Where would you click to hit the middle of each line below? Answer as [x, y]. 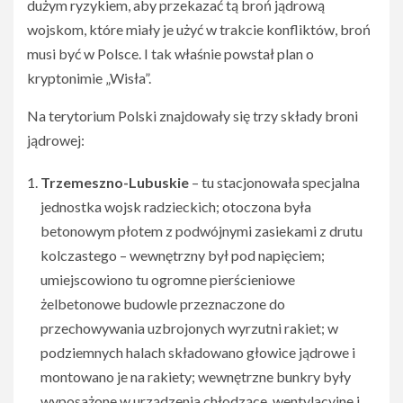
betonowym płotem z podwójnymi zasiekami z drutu [201, 231]
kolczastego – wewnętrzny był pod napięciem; [183, 255]
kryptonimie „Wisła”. [89, 78]
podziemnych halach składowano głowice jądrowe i [198, 353]
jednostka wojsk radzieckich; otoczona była [176, 207]
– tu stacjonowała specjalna [274, 183]
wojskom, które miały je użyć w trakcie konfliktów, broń [199, 30]
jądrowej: [56, 140]
